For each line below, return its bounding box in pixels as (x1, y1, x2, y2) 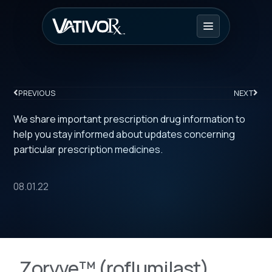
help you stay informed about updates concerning (13, 127, 236, 141)
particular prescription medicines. (13, 143, 163, 157)
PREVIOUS (18, 87, 56, 99)
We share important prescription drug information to (13, 112, 246, 126)
